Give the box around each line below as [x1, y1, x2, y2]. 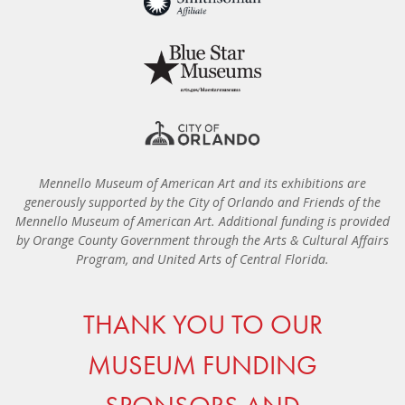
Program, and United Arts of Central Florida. [76, 250, 329, 268]
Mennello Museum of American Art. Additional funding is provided [15, 212, 390, 230]
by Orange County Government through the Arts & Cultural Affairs [16, 231, 389, 249]
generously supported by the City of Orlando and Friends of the [24, 193, 381, 211]
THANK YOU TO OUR [82, 306, 323, 342]
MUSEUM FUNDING [88, 347, 317, 382]
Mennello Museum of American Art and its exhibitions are [39, 174, 366, 192]
